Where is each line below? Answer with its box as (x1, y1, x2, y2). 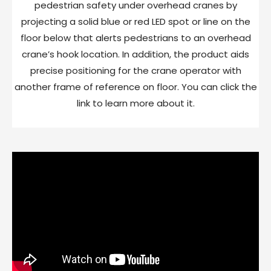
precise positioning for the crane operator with (30, 64, 241, 77)
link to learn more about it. (76, 97, 195, 110)
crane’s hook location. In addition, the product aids (22, 48, 249, 61)
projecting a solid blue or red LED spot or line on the (21, 15, 250, 28)
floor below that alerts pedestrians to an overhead (20, 31, 251, 45)
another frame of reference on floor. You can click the (14, 80, 257, 94)
